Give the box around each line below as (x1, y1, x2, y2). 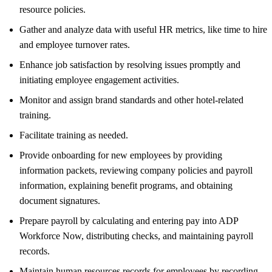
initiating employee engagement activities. (19, 74, 179, 85)
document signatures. (19, 195, 100, 206)
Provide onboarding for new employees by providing (19, 149, 222, 160)
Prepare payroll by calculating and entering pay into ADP (19, 215, 238, 226)
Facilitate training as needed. (19, 129, 128, 140)
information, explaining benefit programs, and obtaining (19, 180, 233, 191)
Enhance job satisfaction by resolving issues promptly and (19, 59, 240, 70)
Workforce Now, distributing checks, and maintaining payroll (19, 230, 253, 241)
